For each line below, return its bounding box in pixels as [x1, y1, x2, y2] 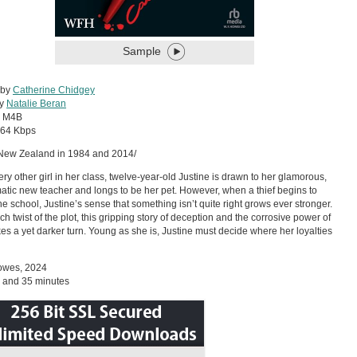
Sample [123, 45, 161, 57]
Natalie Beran [6, 98, 66, 109]
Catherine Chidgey [13, 84, 95, 96]
